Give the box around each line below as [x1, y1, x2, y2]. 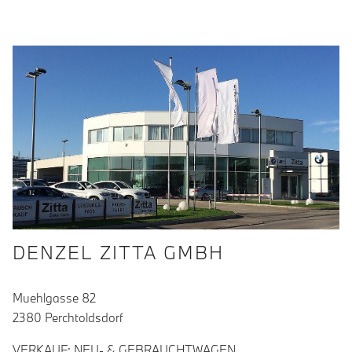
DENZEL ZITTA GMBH [13, 240, 224, 264]
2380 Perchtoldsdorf [13, 309, 123, 325]
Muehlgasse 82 [13, 289, 96, 306]
